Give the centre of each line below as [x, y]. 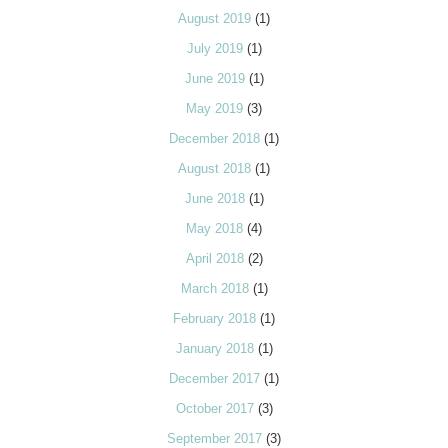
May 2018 [214, 229]
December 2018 [214, 139]
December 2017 [214, 379]
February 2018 [214, 319]
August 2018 [214, 169]
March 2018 [214, 289]
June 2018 [214, 199]
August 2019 [214, 19]
